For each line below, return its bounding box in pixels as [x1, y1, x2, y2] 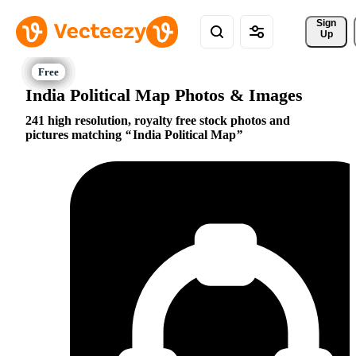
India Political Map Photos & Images [25, 84, 303, 105]
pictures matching [25, 128, 125, 142]
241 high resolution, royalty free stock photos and [25, 114, 290, 128]
